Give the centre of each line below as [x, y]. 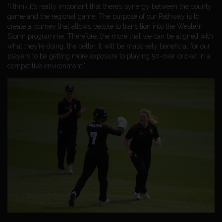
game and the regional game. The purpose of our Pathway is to [103, 16]
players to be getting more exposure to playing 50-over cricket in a [109, 56]
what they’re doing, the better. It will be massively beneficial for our [109, 46]
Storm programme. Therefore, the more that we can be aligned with [110, 36]
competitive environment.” [46, 66]
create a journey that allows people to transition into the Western [105, 26]
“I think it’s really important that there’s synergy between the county [110, 6]
